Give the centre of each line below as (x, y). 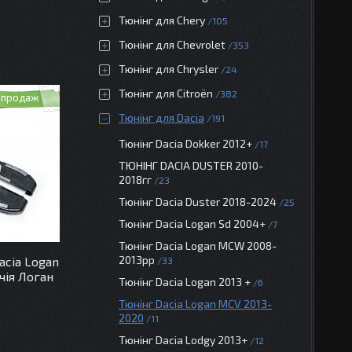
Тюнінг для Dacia (161, 117)
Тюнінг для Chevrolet (172, 44)
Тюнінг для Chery (162, 20)
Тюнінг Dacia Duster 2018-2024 (198, 202)
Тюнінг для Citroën (166, 93)
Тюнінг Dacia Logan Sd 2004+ (192, 224)
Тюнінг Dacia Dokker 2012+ (185, 143)
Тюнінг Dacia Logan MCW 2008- (198, 246)
